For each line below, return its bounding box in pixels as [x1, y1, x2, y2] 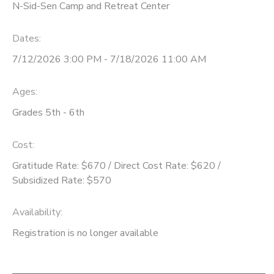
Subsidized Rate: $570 [12, 173, 111, 187]
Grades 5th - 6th [12, 105, 84, 119]
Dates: [12, 31, 41, 45]
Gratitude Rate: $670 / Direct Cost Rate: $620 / [12, 158, 221, 172]
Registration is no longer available [12, 226, 158, 240]
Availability [12, 206, 61, 220]
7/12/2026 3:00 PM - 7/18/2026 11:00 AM [12, 52, 206, 66]
